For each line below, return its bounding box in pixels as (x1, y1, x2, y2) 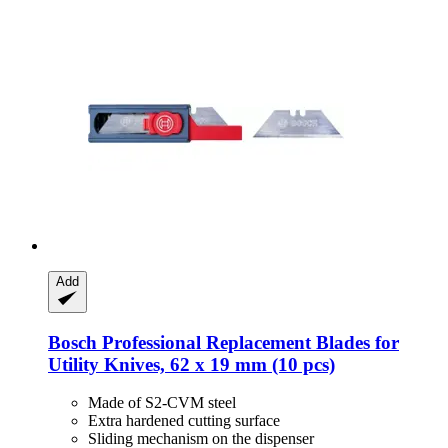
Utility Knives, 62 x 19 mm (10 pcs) (48, 353, 335, 375)
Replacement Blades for (201, 331, 399, 353)
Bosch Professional (48, 331, 201, 353)
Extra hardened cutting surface (88, 412, 280, 430)
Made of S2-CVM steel (88, 394, 236, 412)
